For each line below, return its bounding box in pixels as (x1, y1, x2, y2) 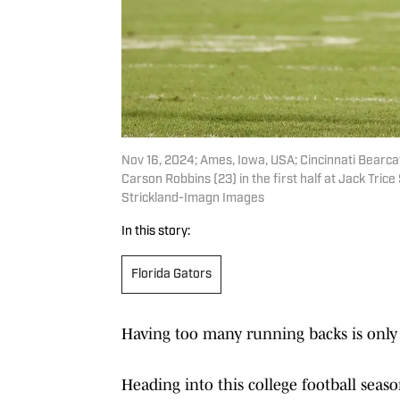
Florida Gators (131, 267, 212, 281)
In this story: (121, 224, 190, 238)
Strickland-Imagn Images (121, 191, 264, 205)
